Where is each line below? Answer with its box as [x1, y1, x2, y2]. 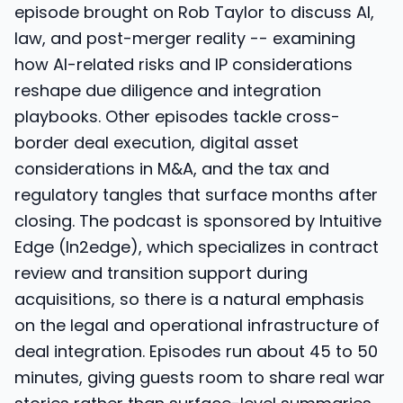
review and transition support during [14, 262, 308, 284]
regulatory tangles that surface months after [14, 184, 378, 206]
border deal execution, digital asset [14, 131, 299, 154]
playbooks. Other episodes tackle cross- [14, 105, 340, 128]
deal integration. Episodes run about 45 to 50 [14, 340, 378, 363]
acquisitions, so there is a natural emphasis [14, 288, 364, 310]
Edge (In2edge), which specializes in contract [14, 236, 379, 258]
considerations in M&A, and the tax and [14, 157, 329, 180]
